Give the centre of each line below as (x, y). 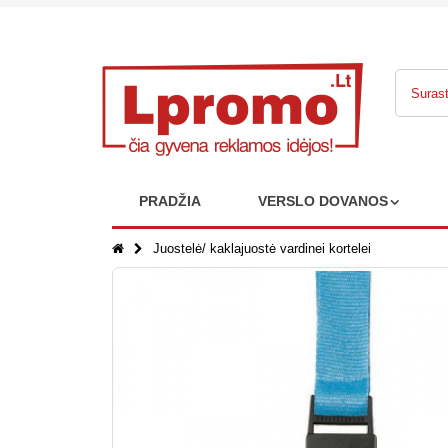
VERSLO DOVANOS (323, 201)
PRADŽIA (170, 201)
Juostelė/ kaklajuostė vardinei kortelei (261, 249)
